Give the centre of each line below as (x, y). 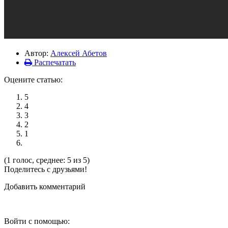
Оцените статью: (33, 80)
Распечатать (54, 62)
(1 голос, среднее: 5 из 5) (47, 160)
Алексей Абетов (79, 53)
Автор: (37, 53)
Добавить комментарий (45, 187)
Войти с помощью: (37, 221)
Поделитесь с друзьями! (46, 169)
